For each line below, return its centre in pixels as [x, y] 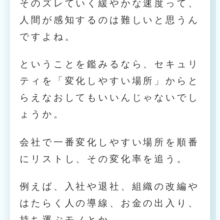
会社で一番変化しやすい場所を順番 [110, 142]
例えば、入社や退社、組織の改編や [110, 186]
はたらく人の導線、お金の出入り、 [110, 203]
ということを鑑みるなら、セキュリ [110, 64]
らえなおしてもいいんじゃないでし [110, 98]
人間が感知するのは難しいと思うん [110, 20]
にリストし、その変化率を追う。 [104, 159]
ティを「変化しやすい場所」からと [110, 81]
